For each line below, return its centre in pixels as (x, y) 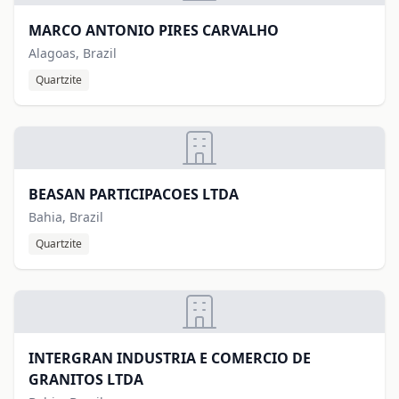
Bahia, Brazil (66, 217)
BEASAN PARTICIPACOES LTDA (134, 194)
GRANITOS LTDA (86, 379)
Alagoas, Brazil (73, 53)
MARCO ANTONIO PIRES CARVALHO (154, 30)
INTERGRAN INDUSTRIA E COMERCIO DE (170, 358)
